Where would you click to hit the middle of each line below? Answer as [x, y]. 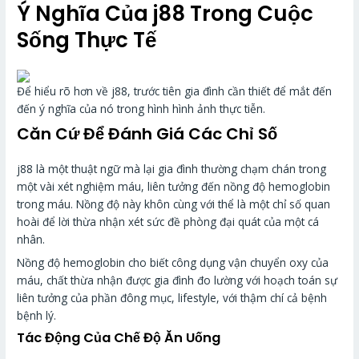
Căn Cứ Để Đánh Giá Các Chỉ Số [147, 134]
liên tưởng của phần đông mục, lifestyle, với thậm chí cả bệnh [172, 298]
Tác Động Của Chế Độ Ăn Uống [119, 337]
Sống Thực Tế [87, 40]
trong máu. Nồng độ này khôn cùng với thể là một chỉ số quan [174, 204]
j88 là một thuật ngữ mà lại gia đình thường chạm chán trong [172, 169]
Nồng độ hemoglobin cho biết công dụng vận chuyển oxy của [173, 263]
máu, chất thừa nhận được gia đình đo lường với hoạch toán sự [177, 280]
